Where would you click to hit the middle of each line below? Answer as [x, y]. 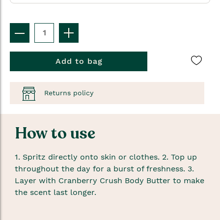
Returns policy [69, 93]
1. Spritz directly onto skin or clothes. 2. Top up [106, 157]
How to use [55, 134]
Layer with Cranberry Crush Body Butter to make [110, 181]
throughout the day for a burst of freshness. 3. [104, 169]
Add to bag [79, 61]
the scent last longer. [55, 192]
